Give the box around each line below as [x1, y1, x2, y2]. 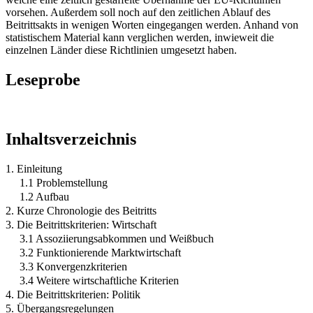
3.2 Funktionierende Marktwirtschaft [20, 246, 181, 259]
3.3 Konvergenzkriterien [20, 260, 127, 272]
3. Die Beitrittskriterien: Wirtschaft [6, 218, 156, 231]
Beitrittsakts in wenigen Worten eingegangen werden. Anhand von [6, 18, 298, 31]
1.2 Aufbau [20, 190, 69, 203]
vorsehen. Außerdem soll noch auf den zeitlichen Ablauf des [6, 6, 270, 18]
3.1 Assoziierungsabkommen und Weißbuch [20, 232, 214, 245]
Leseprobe [6, 70, 80, 89]
